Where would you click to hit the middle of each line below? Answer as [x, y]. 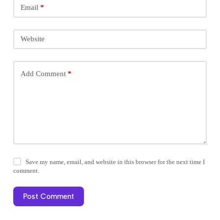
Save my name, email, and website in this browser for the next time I [115, 162]
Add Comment [43, 74]
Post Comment [48, 196]
